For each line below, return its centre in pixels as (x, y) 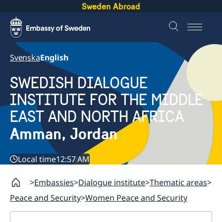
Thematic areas (178, 183)
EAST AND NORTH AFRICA (97, 117)
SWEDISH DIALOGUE (79, 83)
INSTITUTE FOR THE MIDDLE (107, 100)
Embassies (54, 183)
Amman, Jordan (64, 134)
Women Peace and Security (136, 198)
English (54, 57)
